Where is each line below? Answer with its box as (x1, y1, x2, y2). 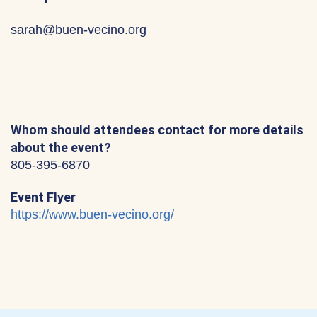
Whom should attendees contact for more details (11, 122, 304, 137)
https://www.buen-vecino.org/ (11, 207, 174, 221)
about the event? (11, 140, 111, 155)
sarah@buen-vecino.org (11, 23, 146, 37)
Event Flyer (11, 190, 76, 204)
